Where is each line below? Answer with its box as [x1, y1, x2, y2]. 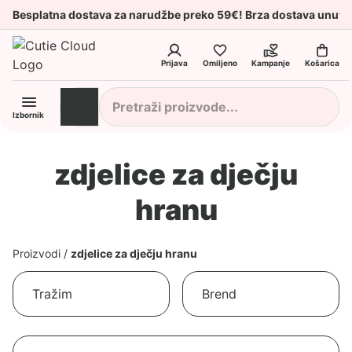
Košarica [305, 58, 339, 68]
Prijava [160, 58, 188, 68]
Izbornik [13, 110, 44, 119]
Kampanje [251, 58, 291, 68]
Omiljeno [202, 58, 237, 68]
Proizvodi [13, 246, 60, 260]
